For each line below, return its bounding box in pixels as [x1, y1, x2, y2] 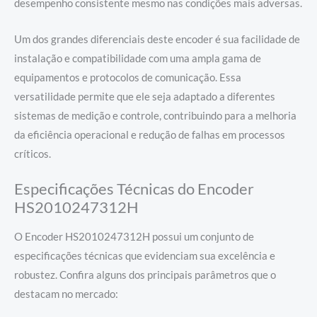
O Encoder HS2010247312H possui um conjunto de [14, 231, 254, 243]
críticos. [14, 147, 51, 160]
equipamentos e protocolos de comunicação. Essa [14, 71, 241, 83]
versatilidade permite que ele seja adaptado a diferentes [14, 90, 275, 103]
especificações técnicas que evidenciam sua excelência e [14, 250, 275, 263]
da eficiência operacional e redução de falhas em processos [14, 128, 285, 141]
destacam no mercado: [14, 288, 118, 301]
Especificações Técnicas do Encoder [14, 178, 254, 198]
